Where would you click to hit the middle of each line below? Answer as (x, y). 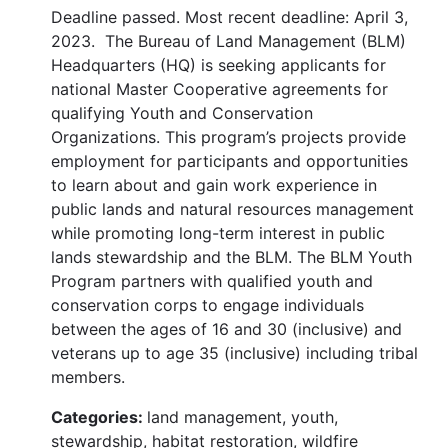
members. (88, 376)
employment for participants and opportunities (229, 160)
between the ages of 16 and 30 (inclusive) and (226, 328)
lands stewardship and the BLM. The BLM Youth (231, 256)
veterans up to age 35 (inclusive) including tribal (234, 352)
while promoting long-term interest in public (218, 232)
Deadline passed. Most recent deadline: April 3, (229, 16)
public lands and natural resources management (232, 208)
